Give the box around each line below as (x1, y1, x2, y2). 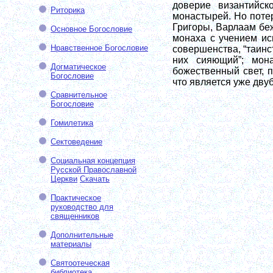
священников (51, 211, 99, 221)
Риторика (51, 5, 85, 15)
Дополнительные (51, 230, 113, 239)
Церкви (51, 174, 77, 183)
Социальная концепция (51, 156, 135, 165)
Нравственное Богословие (51, 43, 148, 52)
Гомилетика (51, 118, 93, 127)
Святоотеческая (51, 258, 110, 268)
